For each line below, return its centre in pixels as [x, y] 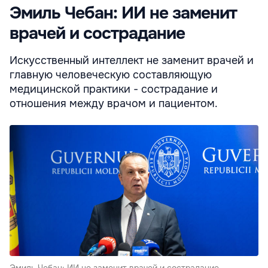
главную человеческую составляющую [111, 74]
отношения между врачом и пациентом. [114, 103]
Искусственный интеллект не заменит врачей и [132, 60]
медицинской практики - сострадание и [114, 89]
